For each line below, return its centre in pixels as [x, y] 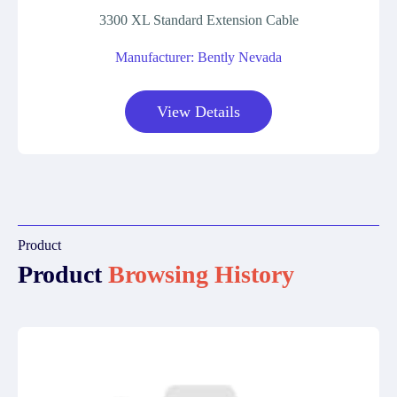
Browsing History [201, 274]
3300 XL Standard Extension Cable [198, 20]
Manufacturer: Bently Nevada [198, 57]
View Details [198, 112]
